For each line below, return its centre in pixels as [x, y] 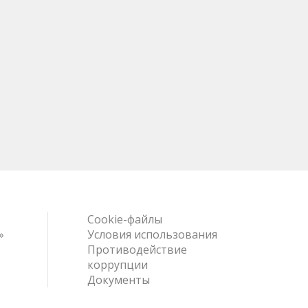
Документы [118, 279]
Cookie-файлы [124, 219]
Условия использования [152, 234]
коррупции [117, 264]
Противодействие [137, 249]
